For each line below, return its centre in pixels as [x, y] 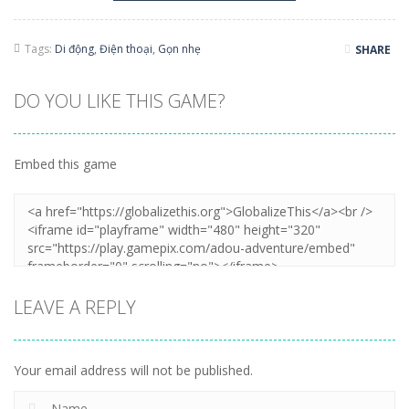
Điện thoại [126, 49]
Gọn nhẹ [179, 49]
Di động [74, 49]
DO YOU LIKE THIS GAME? [120, 101]
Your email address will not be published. [133, 370]
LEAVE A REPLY [75, 307]
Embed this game [65, 164]
